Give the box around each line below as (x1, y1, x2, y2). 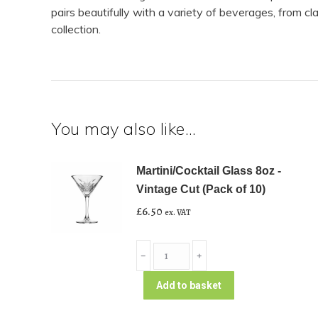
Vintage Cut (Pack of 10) (136, 183, 265, 195)
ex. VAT (165, 207, 191, 218)
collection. (51, 22, 101, 36)
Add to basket (156, 280, 221, 291)
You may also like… (51, 118, 196, 139)
